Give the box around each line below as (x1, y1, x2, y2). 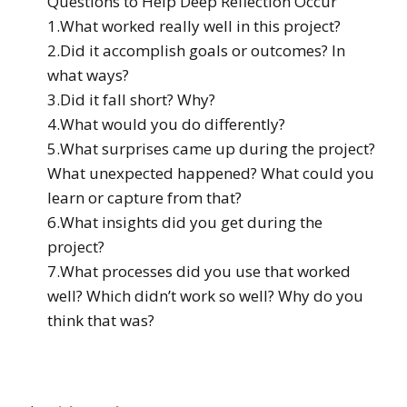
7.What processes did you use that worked (47, 260, 351, 282)
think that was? (47, 309, 154, 331)
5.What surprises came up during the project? (47, 137, 375, 159)
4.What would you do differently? (47, 113, 285, 134)
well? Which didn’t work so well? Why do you (47, 284, 363, 306)
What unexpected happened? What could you (47, 162, 374, 184)
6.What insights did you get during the (47, 211, 323, 233)
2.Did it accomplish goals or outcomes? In (47, 39, 345, 61)
